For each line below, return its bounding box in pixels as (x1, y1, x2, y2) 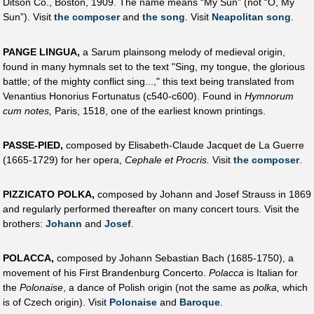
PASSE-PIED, (3, 139, 63, 151)
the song (142, 11, 185, 23)
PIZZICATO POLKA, (3, 189, 95, 200)
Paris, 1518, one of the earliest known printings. (52, 104, 266, 116)
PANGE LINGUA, (3, 46, 80, 57)
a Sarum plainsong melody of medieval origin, (80, 46, 285, 57)
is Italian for (244, 267, 298, 279)
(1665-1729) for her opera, (3, 153, 125, 165)
